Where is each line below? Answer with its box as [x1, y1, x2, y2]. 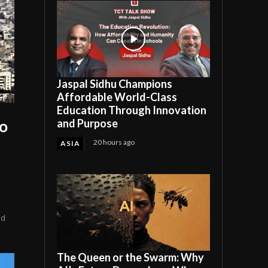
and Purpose [57, 116, 118, 130]
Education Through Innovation [57, 103, 207, 117]
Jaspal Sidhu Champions [57, 77, 173, 90]
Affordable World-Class [57, 90, 178, 103]
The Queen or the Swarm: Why [57, 250, 205, 264]
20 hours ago [93, 137, 135, 147]
